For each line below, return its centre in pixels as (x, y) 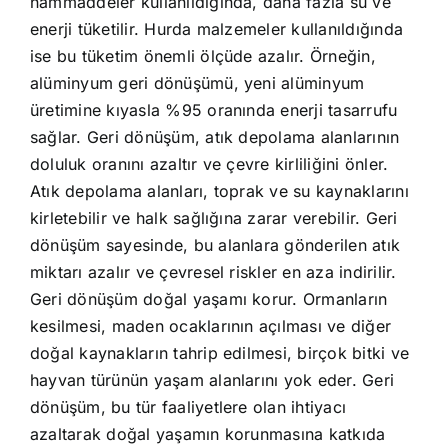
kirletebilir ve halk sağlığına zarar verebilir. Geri (213, 217)
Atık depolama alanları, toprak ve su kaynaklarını (219, 190)
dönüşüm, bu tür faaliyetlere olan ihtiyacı (188, 406)
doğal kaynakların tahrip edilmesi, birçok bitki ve (219, 352)
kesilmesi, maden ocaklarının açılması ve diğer (210, 325)
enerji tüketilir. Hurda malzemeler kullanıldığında (216, 28)
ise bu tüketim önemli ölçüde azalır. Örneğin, (202, 55)
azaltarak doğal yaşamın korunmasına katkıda (207, 433)
